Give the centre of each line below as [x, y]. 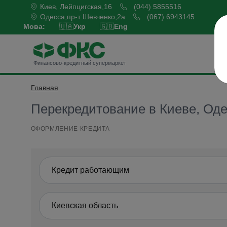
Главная [44, 88]
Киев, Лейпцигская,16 [80, 7]
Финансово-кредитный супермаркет [80, 63]
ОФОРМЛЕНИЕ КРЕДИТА [70, 129]
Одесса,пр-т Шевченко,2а [87, 17]
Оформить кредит [100, 88]
